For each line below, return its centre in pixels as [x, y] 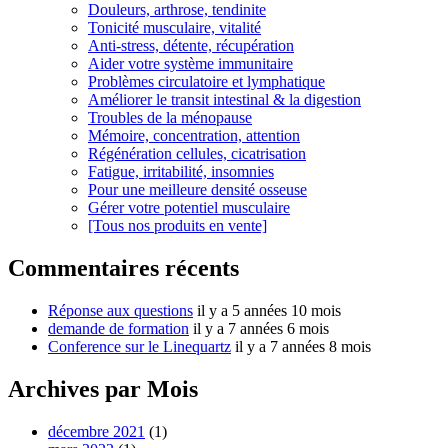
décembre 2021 [96, 431]
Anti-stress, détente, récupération [191, 46]
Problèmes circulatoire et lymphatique [206, 82]
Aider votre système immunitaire [190, 64]
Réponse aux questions [120, 310]
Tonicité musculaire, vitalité [174, 28]
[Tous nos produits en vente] [177, 226]
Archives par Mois [103, 388]
